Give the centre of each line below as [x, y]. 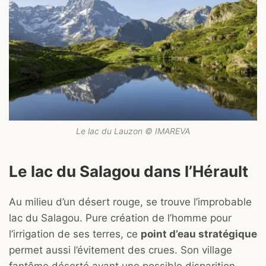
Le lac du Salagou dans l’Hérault [129, 172]
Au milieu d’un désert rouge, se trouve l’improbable [130, 202]
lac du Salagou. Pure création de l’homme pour [120, 218]
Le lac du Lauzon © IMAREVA [133, 131]
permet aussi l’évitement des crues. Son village [121, 250]
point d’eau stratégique [199, 234]
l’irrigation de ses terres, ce [75, 234]
